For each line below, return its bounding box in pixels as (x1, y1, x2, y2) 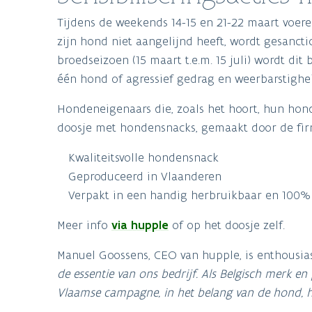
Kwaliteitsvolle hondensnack (68, 150, 219, 166)
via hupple (111, 217, 169, 233)
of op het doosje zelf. (169, 217, 285, 233)
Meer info (57, 217, 111, 233)
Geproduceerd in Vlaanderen (68, 169, 221, 185)
